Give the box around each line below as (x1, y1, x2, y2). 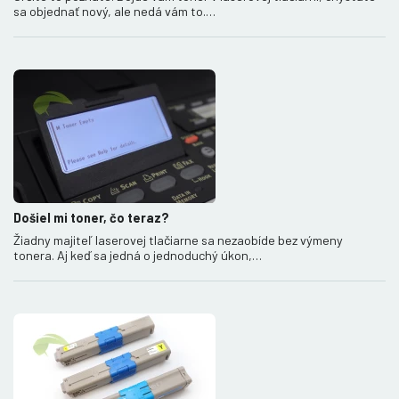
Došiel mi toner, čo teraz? (13, 209, 169, 225)
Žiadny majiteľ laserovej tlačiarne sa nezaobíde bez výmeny (13, 232, 343, 248)
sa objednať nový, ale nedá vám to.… (13, 3, 216, 19)
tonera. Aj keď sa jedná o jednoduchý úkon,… (13, 247, 262, 263)
